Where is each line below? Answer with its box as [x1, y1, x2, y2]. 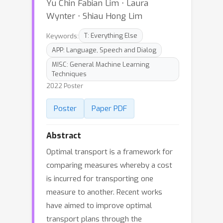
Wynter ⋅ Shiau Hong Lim [46, 10, 142, 21]
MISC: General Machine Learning [52, 60, 149, 69]
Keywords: [46, 31, 79, 40]
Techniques [52, 70, 87, 78]
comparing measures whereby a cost [46, 160, 172, 170]
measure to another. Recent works [46, 187, 162, 197]
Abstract [46, 130, 81, 141]
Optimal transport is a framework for [46, 147, 173, 157]
